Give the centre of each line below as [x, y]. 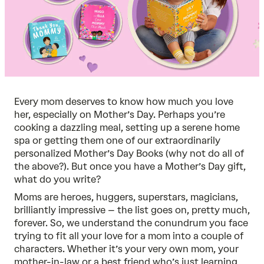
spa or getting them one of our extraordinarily [117, 141]
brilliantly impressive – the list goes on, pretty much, [132, 210]
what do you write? [57, 179]
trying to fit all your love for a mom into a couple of [129, 236]
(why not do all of [204, 154]
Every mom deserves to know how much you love [124, 102]
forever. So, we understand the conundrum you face [131, 223]
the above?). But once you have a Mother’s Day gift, [130, 166]
